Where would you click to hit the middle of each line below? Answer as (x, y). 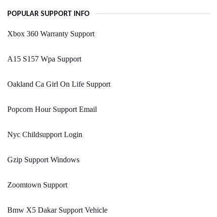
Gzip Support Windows (43, 160)
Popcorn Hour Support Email (52, 109)
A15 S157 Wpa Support (44, 59)
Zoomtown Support (37, 185)
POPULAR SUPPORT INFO (48, 14)
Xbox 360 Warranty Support (51, 34)
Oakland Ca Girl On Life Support (59, 84)
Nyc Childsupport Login (45, 135)
